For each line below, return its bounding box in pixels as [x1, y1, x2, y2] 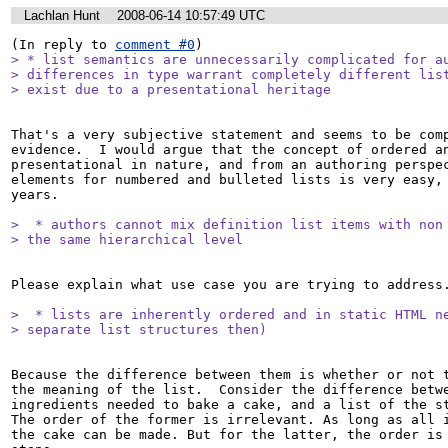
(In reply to [11, 37, 115, 53]
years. [11, 187, 59, 203]
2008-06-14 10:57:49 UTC [117, 8, 265, 24]
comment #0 [115, 37, 195, 53]
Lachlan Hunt [24, 8, 100, 24]
